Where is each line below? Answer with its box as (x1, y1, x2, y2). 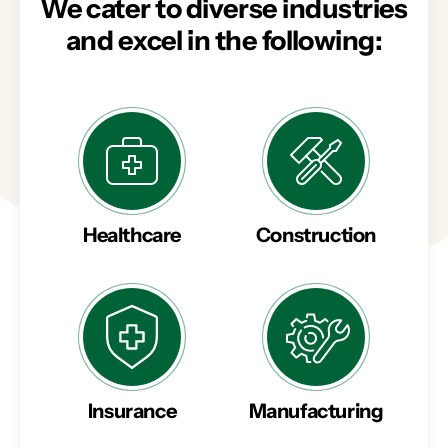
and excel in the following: (65, 24, 383, 58)
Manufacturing (248, 399, 384, 424)
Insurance (87, 399, 177, 424)
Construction (255, 223, 377, 248)
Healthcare (83, 223, 181, 248)
